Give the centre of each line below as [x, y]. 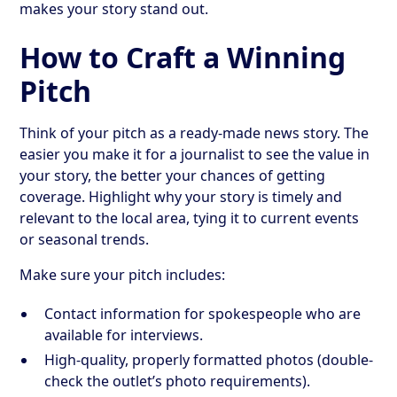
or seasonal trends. [85, 239]
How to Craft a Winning [183, 57]
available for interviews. [124, 335]
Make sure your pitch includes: [123, 274]
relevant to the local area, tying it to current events [190, 218]
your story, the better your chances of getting [173, 175]
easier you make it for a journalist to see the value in [195, 154]
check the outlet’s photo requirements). [178, 381]
